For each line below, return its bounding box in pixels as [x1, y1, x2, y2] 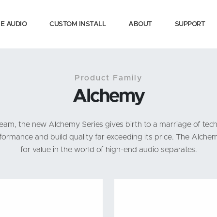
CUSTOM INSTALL [49, 21, 106, 28]
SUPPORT [174, 21, 205, 28]
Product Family [75, 74, 142, 82]
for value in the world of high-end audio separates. [20, 146, 197, 154]
